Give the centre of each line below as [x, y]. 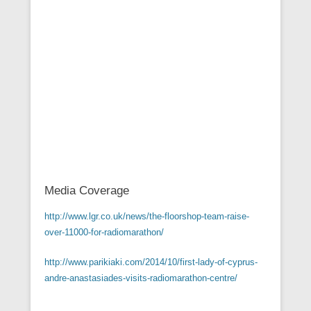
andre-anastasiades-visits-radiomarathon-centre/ [141, 278]
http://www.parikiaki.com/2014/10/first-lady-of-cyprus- [151, 262]
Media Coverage [87, 191]
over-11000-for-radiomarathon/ [104, 232]
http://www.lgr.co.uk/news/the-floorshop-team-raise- [147, 216]
